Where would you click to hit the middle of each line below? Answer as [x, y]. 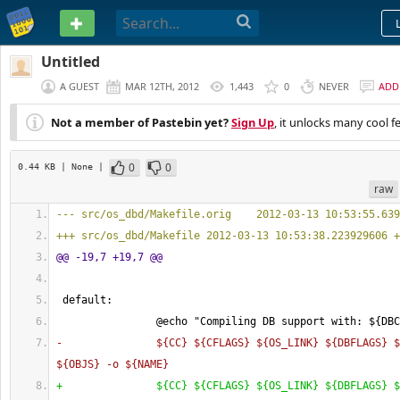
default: [84, 300]
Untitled [71, 62]
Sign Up [253, 122]
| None [79, 166]
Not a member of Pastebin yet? [140, 122]
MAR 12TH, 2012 [162, 86]
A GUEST [79, 86]
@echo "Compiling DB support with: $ [216, 321]
